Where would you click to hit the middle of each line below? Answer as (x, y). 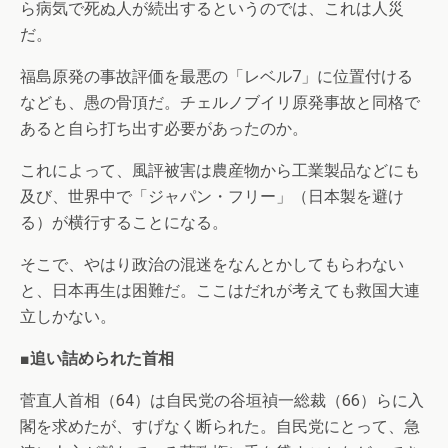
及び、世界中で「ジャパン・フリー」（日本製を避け (212, 196)
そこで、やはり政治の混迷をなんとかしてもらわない (212, 264)
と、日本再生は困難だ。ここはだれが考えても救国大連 (220, 290)
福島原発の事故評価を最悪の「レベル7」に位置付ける (216, 76)
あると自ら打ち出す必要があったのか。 (164, 128)
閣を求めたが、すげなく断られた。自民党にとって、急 (220, 426)
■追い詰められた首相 (97, 358)
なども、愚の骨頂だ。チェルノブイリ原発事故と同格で (220, 102)
